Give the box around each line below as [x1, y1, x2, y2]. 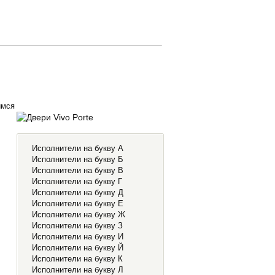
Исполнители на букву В [32, 166, 123, 175]
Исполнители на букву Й [32, 243, 123, 252]
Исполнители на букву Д [32, 188, 123, 197]
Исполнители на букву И [32, 232, 123, 241]
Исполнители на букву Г [32, 177, 122, 186]
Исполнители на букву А [32, 144, 123, 153]
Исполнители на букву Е [32, 199, 123, 208]
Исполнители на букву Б [32, 155, 123, 164]
